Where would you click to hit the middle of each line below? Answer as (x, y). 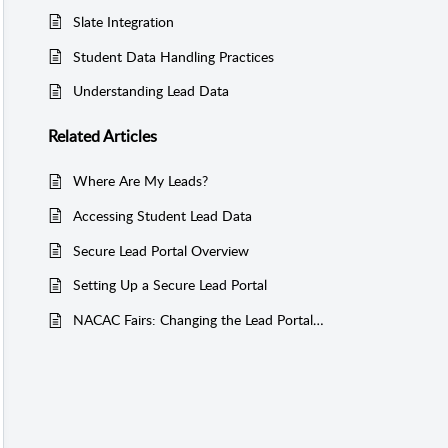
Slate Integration (123, 21)
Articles (130, 135)
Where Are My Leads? (140, 181)
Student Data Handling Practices (173, 56)
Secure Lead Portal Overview (161, 250)
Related (75, 135)
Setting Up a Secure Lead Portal (170, 285)
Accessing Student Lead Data (162, 215)
